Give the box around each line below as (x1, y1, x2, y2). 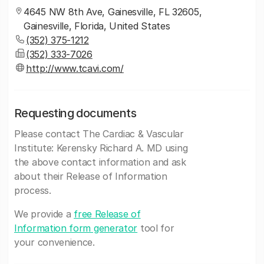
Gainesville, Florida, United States (24, 20, 170, 32)
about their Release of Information (14, 170, 167, 182)
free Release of (74, 208, 141, 220)
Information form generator (14, 222, 138, 234)
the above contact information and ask (14, 156, 186, 168)
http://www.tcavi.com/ (26, 62, 124, 74)
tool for (137, 222, 174, 234)
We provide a (14, 208, 74, 220)
